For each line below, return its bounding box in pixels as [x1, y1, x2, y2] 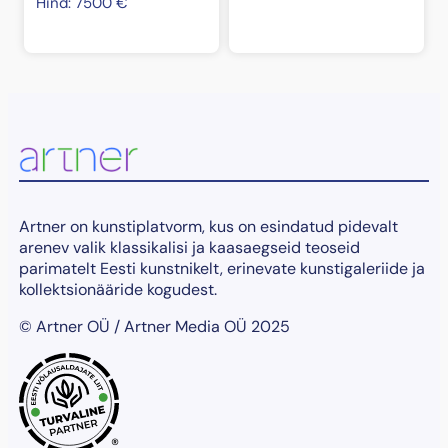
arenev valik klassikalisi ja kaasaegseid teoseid [18, 237, 360, 259]
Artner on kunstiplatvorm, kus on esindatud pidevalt [18, 216, 398, 238]
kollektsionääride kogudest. [18, 279, 217, 301]
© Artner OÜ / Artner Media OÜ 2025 [18, 316, 290, 338]
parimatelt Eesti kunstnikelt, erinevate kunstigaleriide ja [18, 258, 425, 280]
